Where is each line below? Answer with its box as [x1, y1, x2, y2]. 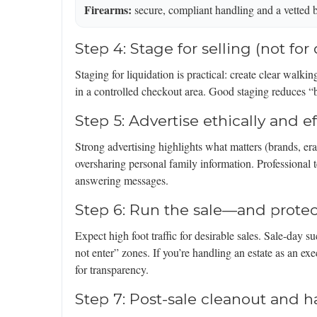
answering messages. [75, 173, 168, 188]
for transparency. [75, 262, 149, 277]
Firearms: [84, 1, 132, 18]
